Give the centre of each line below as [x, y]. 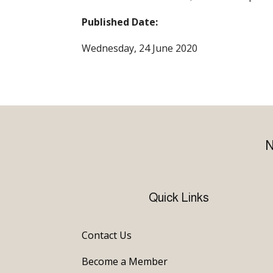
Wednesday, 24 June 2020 [140, 48]
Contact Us [107, 236]
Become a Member [125, 262]
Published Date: [120, 22]
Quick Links [179, 197]
